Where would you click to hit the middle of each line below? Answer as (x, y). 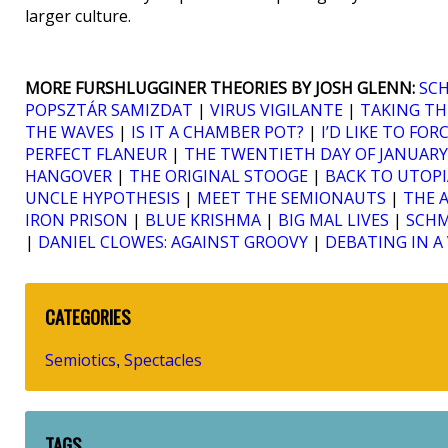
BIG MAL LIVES (333, 220)
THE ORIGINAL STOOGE (218, 176)
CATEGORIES (88, 317)
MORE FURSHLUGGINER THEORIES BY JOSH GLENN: (220, 88)
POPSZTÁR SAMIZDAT (109, 110)
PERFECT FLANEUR (96, 154)
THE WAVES (69, 132)
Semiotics (80, 359)
